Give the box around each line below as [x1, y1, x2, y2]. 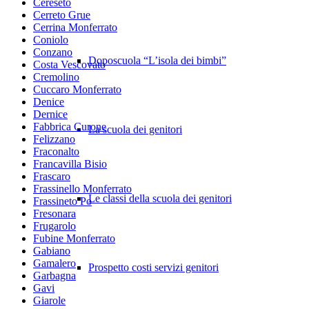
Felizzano [33, 132, 75, 145]
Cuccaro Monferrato [33, 83, 121, 95]
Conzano [33, 46, 72, 58]
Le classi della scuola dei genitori [88, 192, 232, 204]
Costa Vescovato [33, 58, 106, 70]
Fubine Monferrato [33, 232, 115, 244]
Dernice [33, 108, 68, 120]
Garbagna [33, 269, 76, 281]
